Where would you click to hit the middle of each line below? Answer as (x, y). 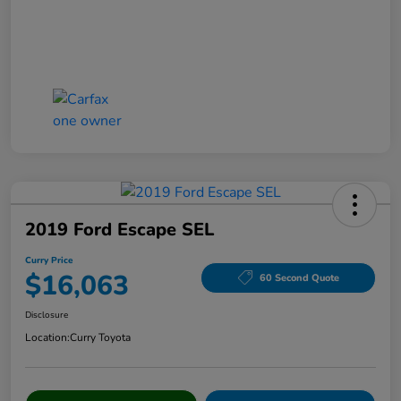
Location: (47, 338)
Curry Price (49, 261)
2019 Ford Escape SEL (119, 230)
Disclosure (47, 316)
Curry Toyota (100, 338)
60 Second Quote (299, 277)
